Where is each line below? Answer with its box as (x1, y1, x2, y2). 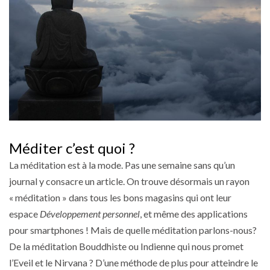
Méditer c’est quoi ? (9, 139, 135, 157)
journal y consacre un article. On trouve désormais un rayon (9, 175, 250, 187)
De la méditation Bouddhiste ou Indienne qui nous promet (9, 240, 243, 252)
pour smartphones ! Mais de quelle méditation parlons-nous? (9, 224, 257, 236)
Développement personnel (40, 207, 140, 219)
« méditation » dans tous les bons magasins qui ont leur (9, 191, 231, 203)
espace (9, 207, 40, 219)
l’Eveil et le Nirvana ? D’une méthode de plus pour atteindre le (9, 256, 258, 268)
